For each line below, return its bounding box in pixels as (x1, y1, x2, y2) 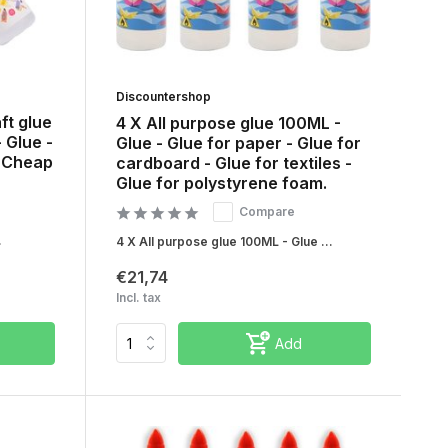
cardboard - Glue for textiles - (115, 152, 352, 173)
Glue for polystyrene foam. (115, 172, 327, 193)
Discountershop (115, 88, 211, 104)
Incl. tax (115, 289, 161, 305)
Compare (238, 203, 295, 219)
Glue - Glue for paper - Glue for (115, 132, 361, 153)
